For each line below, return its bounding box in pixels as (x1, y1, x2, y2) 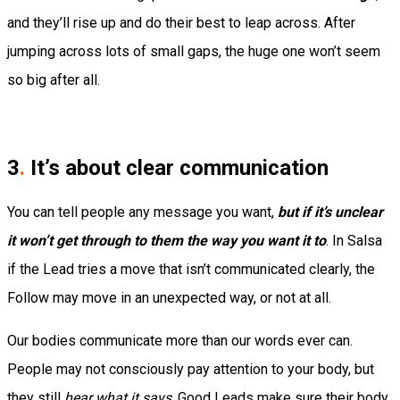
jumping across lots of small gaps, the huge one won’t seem (7, 42, 380, 60)
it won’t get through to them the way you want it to (7, 231, 326, 249)
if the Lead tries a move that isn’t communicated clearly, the (7, 260, 375, 278)
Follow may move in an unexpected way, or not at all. (7, 288, 331, 306)
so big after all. (7, 71, 100, 88)
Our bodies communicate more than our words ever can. (7, 331, 353, 349)
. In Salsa (326, 231, 382, 249)
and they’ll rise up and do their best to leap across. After (7, 13, 355, 31)
